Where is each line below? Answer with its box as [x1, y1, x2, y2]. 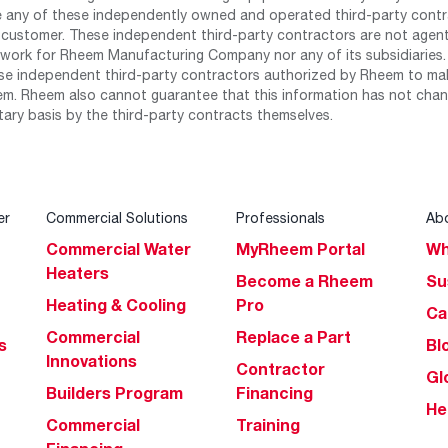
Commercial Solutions [46, 209, 188, 226]
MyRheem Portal [236, 239, 365, 259]
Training [236, 415, 300, 435]
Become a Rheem [236, 271, 373, 291]
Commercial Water [46, 239, 191, 259]
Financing [236, 383, 313, 403]
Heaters [46, 263, 109, 283]
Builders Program [46, 383, 183, 403]
